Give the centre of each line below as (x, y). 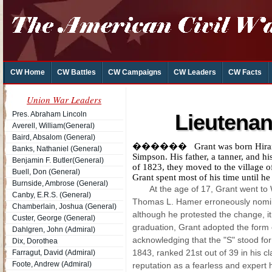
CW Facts (245, 72)
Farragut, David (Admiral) (54, 253)
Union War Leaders (64, 100)
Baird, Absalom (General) (54, 137)
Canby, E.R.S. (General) (52, 195)
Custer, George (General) (54, 218)
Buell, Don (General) (46, 172)
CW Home (27, 72)
